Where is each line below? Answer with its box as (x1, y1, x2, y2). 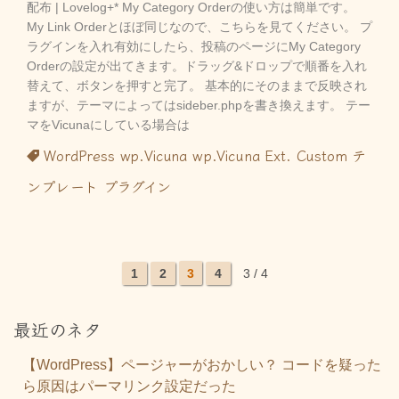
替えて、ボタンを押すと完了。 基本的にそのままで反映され (27, 78, 367, 94)
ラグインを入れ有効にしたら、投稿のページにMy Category (27, 39, 361, 54)
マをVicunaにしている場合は (27, 118, 190, 133)
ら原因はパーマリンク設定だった (22, 379, 236, 395)
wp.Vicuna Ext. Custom (191, 144, 347, 167)
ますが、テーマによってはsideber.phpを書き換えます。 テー (27, 98, 370, 113)
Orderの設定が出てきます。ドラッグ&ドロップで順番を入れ (27, 59, 367, 74)
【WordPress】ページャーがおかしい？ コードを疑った (22, 357, 381, 373)
